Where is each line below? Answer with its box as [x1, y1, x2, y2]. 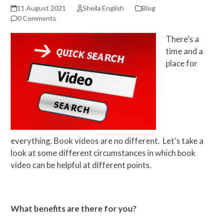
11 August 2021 [16, 3, 66, 12]
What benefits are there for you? [11, 203, 137, 214]
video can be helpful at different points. [11, 159, 152, 170]
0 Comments [17, 14, 57, 22]
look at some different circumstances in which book [11, 147, 196, 158]
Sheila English [82, 3, 124, 12]
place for [166, 58, 198, 68]
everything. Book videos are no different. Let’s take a [11, 135, 204, 146]
